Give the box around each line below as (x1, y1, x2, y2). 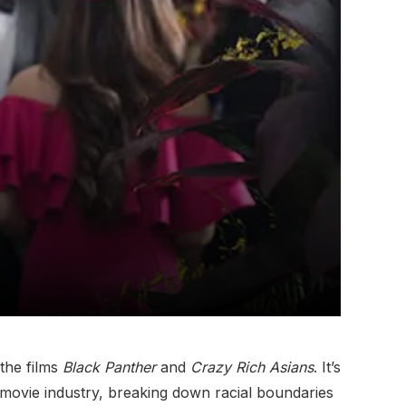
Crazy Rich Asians (190, 358, 314, 376)
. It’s (314, 358, 341, 376)
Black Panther (63, 358, 156, 376)
